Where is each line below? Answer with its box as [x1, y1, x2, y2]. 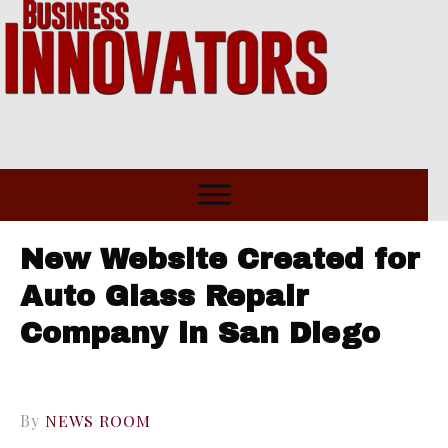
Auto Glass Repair [20, 281, 309, 313]
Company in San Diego [20, 318, 380, 350]
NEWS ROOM [45, 410, 151, 432]
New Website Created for [20, 244, 420, 276]
